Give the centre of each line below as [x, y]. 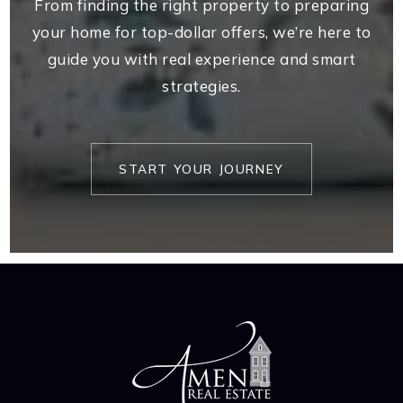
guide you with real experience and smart [201, 59]
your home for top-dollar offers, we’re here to [201, 32]
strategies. [201, 86]
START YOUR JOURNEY [201, 169]
